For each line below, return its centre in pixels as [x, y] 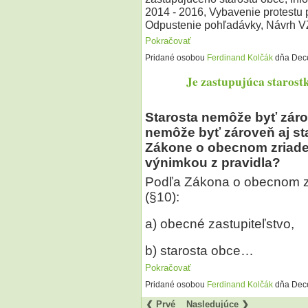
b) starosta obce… [199, 250]
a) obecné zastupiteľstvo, [219, 223]
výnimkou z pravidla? [212, 163]
